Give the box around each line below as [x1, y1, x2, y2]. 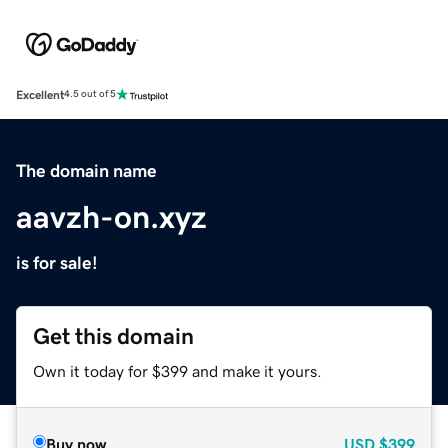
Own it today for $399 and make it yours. [33, 362, 322, 379]
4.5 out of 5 [64, 89, 116, 100]
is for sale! [16, 253, 98, 272]
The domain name [16, 161, 157, 180]
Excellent [16, 88, 64, 101]
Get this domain [33, 324, 194, 348]
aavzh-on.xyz [16, 200, 207, 233]
